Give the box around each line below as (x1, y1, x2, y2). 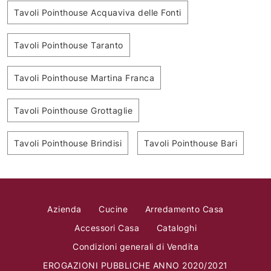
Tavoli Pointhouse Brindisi (14, 137, 122, 148)
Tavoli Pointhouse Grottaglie (14, 105, 132, 116)
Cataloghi (156, 222, 197, 233)
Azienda (47, 203, 82, 214)
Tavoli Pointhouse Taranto (14, 39, 123, 50)
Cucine (99, 203, 128, 214)
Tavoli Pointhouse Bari (144, 137, 237, 148)
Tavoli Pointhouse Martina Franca (14, 72, 154, 83)
